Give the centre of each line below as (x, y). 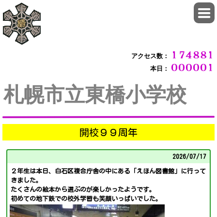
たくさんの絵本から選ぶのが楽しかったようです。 (83, 190)
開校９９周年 (108, 132)
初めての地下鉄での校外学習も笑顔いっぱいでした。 (86, 199)
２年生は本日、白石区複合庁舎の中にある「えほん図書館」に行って (108, 171)
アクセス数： (150, 56)
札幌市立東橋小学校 (95, 95)
